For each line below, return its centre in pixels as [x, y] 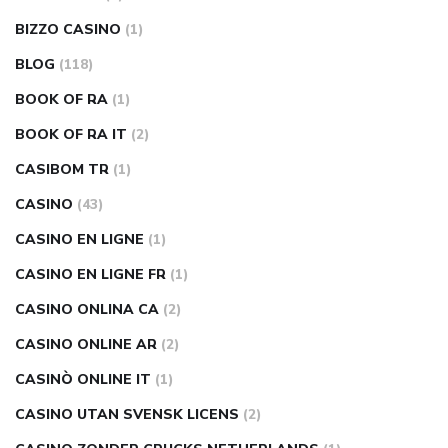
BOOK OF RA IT [71, 134]
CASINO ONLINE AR [86, 344]
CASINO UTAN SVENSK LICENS [127, 414]
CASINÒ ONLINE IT [83, 379]
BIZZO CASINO [68, 29]
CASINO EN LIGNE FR [90, 274]
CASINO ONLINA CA [87, 309]
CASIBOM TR [62, 169]
